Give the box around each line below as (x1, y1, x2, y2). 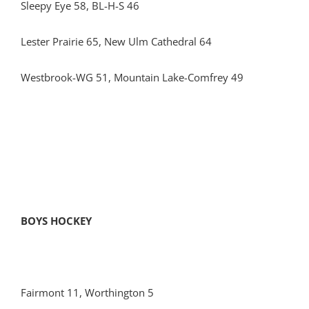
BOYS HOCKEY (21, 214, 92, 228)
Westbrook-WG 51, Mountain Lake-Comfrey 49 (21, 70, 243, 84)
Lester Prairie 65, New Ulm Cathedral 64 (21, 34, 212, 48)
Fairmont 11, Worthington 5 (21, 286, 154, 299)
